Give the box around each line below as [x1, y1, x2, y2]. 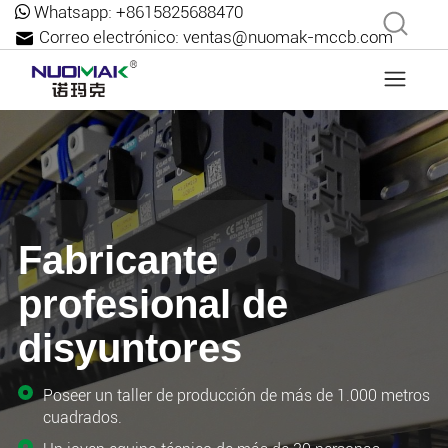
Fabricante [18, 238, 218, 282]
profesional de [18, 282, 288, 326]
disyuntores [18, 326, 242, 370]
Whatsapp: [34, 2, 112, 22]
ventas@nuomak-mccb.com [183, 27, 393, 47]
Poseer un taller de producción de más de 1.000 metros [43, 386, 430, 405]
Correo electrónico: [39, 27, 179, 47]
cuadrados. [43, 408, 122, 427]
